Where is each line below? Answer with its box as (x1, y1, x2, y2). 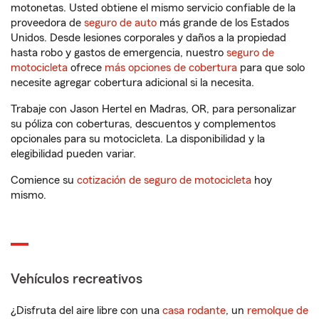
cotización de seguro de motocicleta (77, 174, 251, 186)
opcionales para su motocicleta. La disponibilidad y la (11, 133, 265, 145)
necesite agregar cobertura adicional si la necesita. (11, 77, 254, 88)
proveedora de (11, 17, 84, 28)
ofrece (68, 62, 105, 73)
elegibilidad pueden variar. (11, 148, 136, 159)
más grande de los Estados (157, 17, 289, 28)
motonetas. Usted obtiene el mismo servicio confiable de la (11, 2, 296, 14)
